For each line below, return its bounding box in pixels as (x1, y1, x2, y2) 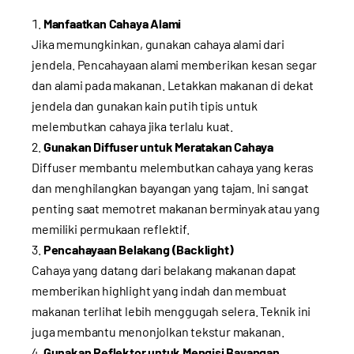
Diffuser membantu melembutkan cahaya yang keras (32, 159, 314, 175)
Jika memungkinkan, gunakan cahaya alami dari (32, 36, 284, 51)
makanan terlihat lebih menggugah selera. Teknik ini (32, 303, 311, 318)
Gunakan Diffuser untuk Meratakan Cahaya (43, 138, 273, 154)
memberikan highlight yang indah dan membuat (32, 282, 287, 298)
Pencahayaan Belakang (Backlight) (43, 241, 234, 257)
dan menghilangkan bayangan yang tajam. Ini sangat (32, 179, 309, 195)
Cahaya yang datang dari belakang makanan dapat (32, 262, 297, 277)
